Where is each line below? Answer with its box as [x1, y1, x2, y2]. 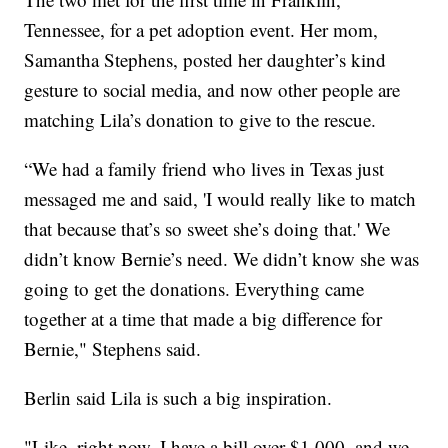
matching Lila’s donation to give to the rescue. [24, 106, 377, 132]
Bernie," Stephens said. [24, 335, 202, 361]
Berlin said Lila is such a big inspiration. [24, 384, 333, 410]
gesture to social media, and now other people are [24, 76, 401, 102]
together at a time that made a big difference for [24, 305, 383, 331]
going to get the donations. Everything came [24, 275, 365, 301]
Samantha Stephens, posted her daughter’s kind [24, 46, 387, 72]
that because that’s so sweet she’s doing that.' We [24, 215, 391, 241]
